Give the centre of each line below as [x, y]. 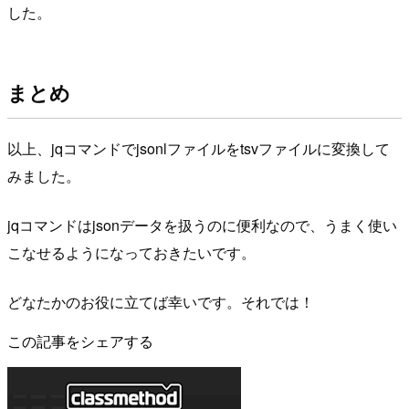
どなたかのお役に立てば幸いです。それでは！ [161, 301]
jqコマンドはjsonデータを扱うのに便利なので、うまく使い [202, 225]
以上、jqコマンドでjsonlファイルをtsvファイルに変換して [199, 148]
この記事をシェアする [80, 341]
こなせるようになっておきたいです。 [131, 252]
